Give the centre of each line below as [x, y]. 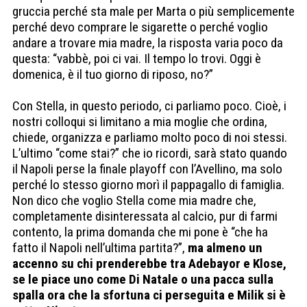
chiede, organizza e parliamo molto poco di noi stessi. [150, 138]
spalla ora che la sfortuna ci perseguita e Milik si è [149, 295]
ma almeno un [225, 248]
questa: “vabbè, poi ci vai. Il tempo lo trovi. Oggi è [137, 59]
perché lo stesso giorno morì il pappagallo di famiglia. [148, 185]
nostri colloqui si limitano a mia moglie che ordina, [140, 122]
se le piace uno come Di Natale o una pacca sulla [143, 280]
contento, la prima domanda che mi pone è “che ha [140, 232]
